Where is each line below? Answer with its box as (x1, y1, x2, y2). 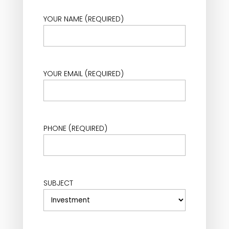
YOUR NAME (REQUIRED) (43, 14, 124, 25)
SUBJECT (43, 178, 73, 189)
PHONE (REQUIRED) (43, 123, 107, 134)
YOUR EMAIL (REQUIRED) (43, 68, 124, 79)
